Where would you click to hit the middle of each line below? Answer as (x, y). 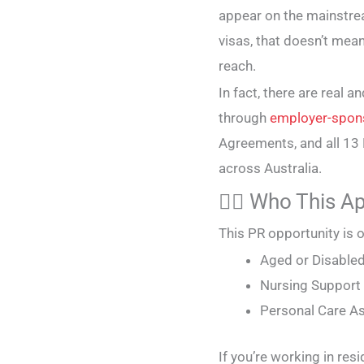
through (244, 117)
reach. (237, 66)
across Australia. (270, 168)
